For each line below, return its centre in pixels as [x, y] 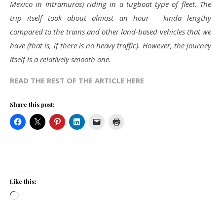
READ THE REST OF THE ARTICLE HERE [77, 80]
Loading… [34, 196]
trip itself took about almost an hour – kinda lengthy [110, 18]
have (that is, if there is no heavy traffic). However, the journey [110, 45]
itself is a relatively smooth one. [60, 59]
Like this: [23, 181]
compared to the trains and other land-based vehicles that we [110, 31]
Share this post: [32, 104]
